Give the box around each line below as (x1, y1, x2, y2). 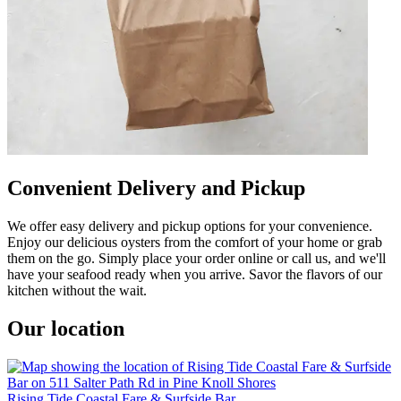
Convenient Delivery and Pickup (7, 176, 305, 200)
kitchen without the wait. (7, 283, 147, 299)
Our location (7, 317, 124, 341)
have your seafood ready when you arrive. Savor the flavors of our (7, 267, 382, 283)
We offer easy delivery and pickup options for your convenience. (7, 218, 372, 235)
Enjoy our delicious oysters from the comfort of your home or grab (7, 235, 382, 251)
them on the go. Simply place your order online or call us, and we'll (7, 251, 386, 267)
